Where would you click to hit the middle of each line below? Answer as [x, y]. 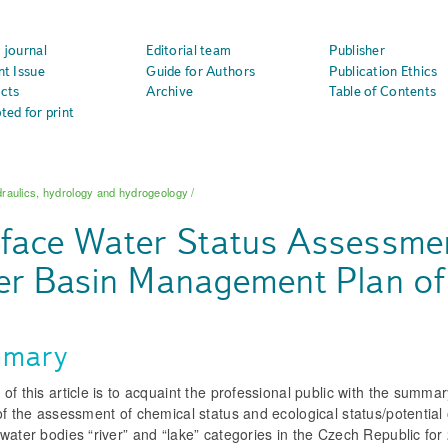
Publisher [357, 49]
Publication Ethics [383, 70]
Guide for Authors [201, 70]
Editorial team [189, 49]
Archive [170, 91]
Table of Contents [383, 91]
